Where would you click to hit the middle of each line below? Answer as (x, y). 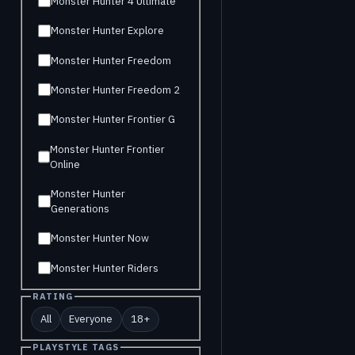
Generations (80, 209)
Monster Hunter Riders (105, 268)
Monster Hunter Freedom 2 (116, 90)
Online (65, 164)
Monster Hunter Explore (108, 31)
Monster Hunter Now (100, 239)
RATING (53, 296)
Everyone (91, 319)
